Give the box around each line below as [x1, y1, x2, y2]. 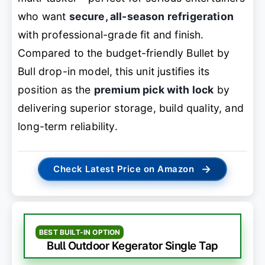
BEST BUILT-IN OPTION [39, 228, 121, 237]
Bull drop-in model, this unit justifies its [18, 64, 210, 77]
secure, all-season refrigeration [69, 9, 234, 22]
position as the [18, 83, 94, 96]
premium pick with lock [93, 83, 214, 96]
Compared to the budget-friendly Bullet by [18, 46, 230, 59]
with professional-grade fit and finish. [18, 28, 204, 41]
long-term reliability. [18, 119, 118, 132]
